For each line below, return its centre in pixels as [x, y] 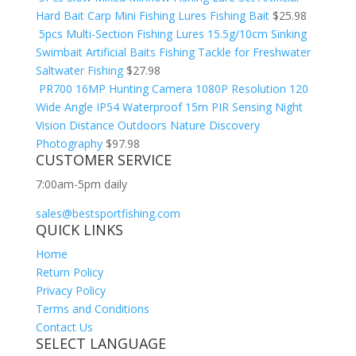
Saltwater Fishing [79, 70]
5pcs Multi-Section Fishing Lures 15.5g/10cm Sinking [172, 34]
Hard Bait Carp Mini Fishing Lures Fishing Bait [152, 15]
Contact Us [64, 327]
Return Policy [69, 272]
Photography [69, 143]
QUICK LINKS [79, 230]
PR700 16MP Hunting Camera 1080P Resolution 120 [173, 89]
